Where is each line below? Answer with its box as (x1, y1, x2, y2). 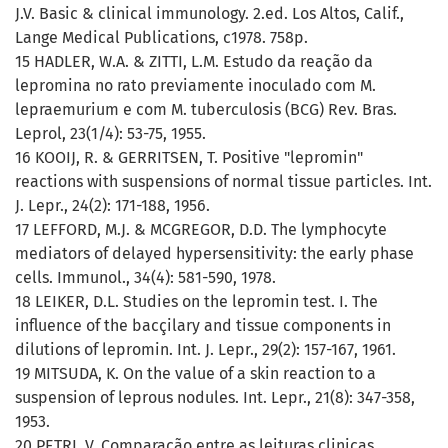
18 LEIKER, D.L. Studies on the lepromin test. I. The (15, 292, 378, 312)
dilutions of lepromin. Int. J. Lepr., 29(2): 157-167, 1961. (15, 340, 396, 360)
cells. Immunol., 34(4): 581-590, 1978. (15, 268, 276, 288)
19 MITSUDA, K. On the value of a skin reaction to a (15, 364, 376, 384)
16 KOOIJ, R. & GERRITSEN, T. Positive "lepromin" (15, 148, 363, 168)
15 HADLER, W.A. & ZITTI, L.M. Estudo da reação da (15, 52, 373, 72)
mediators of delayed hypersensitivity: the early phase (15, 244, 414, 264)
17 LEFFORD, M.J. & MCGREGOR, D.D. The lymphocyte (15, 220, 387, 240)
